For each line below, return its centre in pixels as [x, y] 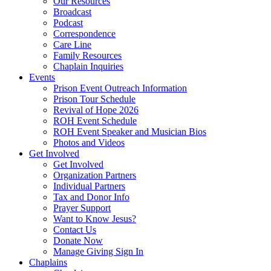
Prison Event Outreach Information [120, 88]
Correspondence [84, 33]
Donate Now [78, 240]
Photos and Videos [89, 142]
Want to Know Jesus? [95, 218]
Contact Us [75, 229]
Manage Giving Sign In [98, 251]
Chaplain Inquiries [88, 66]
